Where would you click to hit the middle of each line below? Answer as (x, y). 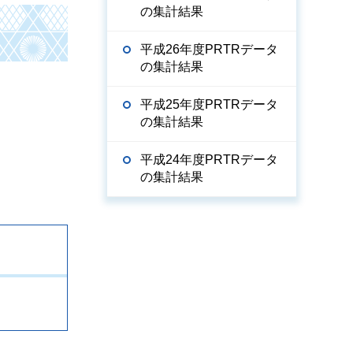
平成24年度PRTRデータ (209, 160)
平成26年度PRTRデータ (209, 49)
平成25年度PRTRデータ (209, 104)
